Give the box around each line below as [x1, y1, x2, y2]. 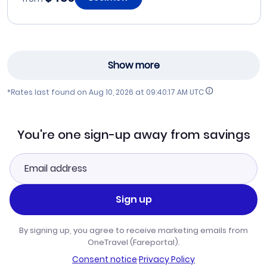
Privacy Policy [139, 253, 195, 265]
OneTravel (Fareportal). [87, 236, 180, 248]
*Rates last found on [7, 86, 89, 97]
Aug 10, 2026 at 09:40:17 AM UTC [89, 86, 204, 97]
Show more [107, 58, 160, 73]
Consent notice [72, 253, 137, 265]
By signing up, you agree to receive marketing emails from [19, 224, 248, 236]
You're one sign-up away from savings [17, 126, 250, 143]
